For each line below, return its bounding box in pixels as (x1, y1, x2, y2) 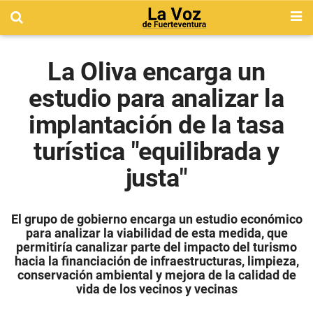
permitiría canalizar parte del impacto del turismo (16, 240, 297, 254)
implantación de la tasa (29, 110, 284, 140)
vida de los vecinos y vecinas (75, 282, 238, 296)
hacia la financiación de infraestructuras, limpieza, (14, 254, 299, 268)
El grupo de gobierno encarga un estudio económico (10, 212, 303, 226)
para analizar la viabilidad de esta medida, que (25, 226, 288, 240)
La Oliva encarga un (48, 57, 265, 87)
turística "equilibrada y (34, 137, 279, 166)
